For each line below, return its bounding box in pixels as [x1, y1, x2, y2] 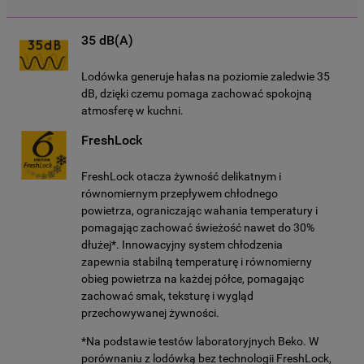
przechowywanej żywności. [81, 306, 219, 319]
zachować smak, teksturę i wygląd [81, 289, 253, 302]
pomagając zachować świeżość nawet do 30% [81, 221, 314, 234]
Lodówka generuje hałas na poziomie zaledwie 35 [81, 70, 330, 83]
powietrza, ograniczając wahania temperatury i [81, 204, 318, 217]
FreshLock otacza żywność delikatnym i [81, 170, 281, 183]
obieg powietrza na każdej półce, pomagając [81, 272, 304, 285]
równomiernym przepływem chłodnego [81, 187, 278, 200]
